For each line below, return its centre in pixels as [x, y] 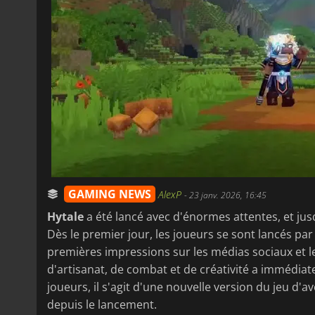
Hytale [65, 216]
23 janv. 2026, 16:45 [228, 195]
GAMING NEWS [110, 194]
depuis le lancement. [102, 304]
